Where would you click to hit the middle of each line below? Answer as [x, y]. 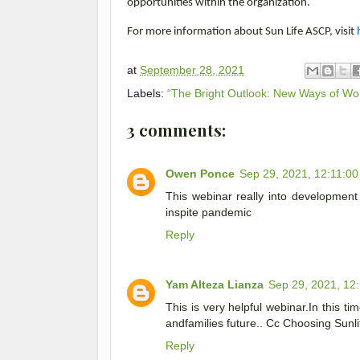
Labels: [147, 94]
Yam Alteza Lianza [215, 284]
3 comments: [176, 130]
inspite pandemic [209, 212]
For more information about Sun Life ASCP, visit [242, 31]
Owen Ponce [200, 173]
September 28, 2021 [192, 70]
